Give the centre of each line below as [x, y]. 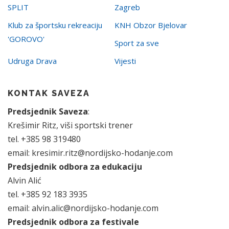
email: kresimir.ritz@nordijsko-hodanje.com [90, 153]
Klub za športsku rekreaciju [55, 25]
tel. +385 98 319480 [44, 139]
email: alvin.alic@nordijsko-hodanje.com [83, 208]
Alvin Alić [25, 180]
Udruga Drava [32, 61]
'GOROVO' [26, 39]
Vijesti [125, 61]
